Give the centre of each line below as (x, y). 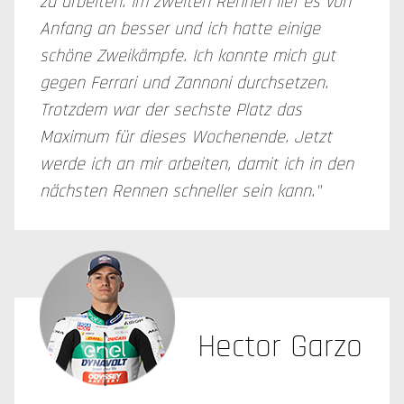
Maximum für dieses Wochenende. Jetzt (186, 137)
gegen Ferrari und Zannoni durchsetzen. (184, 83)
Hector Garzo (280, 347)
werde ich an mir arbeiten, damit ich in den (197, 164)
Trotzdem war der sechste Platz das (171, 110)
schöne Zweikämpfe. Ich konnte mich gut (188, 56)
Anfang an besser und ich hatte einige (180, 29)
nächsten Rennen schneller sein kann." (180, 191)
